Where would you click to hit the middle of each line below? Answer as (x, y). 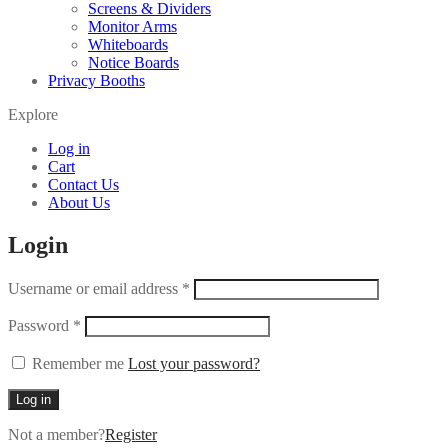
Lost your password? (194, 363)
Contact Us (83, 185)
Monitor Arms (132, 27)
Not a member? (56, 434)
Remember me (78, 363)
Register (131, 434)
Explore (33, 115)
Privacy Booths (96, 81)
